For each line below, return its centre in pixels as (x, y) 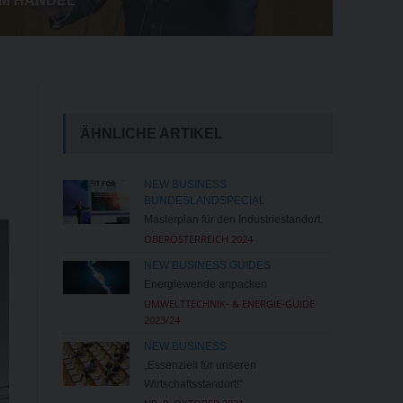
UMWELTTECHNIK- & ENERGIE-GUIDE (229, 303)
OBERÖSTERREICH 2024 (198, 238)
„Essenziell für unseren (200, 365)
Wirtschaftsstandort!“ (193, 384)
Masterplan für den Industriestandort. (233, 219)
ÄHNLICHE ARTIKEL (151, 133)
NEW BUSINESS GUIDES (207, 265)
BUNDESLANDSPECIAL (204, 200)
